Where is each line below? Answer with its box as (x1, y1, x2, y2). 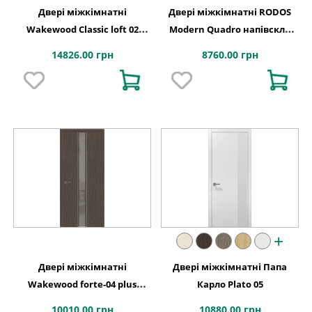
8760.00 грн (201, 47, 258, 61)
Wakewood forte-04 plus (28, 277, 136, 290)
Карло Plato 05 (196, 277, 263, 290)
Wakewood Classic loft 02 (26, 22, 139, 36)
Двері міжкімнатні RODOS (169, 5, 291, 18)
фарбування (53, 40, 111, 53)
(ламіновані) (52, 295, 112, 308)
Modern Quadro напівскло (169, 22, 290, 36)
